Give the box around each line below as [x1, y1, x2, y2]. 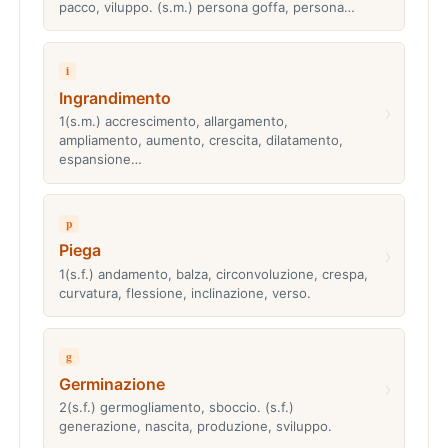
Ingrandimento [58, 87, 171, 108]
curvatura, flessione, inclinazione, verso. [58, 284, 311, 301]
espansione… [58, 151, 142, 168]
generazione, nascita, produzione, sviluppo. [58, 418, 332, 435]
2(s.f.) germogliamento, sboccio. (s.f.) [58, 399, 294, 416]
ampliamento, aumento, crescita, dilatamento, [58, 132, 343, 149]
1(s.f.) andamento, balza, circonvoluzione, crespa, [58, 265, 368, 282]
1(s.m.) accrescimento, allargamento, [58, 113, 288, 130]
